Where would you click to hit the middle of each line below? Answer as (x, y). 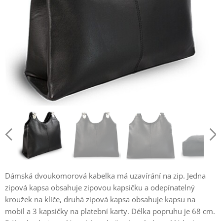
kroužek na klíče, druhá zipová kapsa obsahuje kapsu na (100, 199)
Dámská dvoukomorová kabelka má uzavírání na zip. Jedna (105, 176)
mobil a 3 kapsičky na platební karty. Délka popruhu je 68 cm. (110, 211)
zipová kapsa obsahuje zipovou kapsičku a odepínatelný (100, 187)
